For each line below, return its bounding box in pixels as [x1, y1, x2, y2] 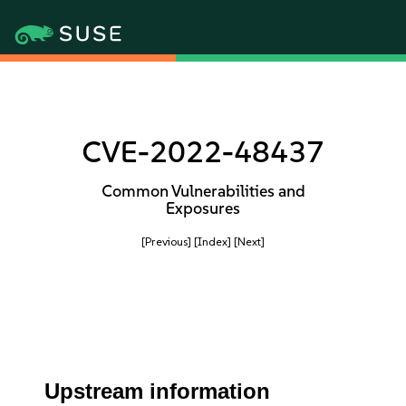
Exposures [166, 198, 240, 218]
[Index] [194, 235, 231, 248]
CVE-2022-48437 [82, 134, 324, 169]
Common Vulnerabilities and [101, 181, 305, 201]
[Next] [234, 235, 265, 248]
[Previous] [141, 235, 191, 248]
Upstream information [44, 379, 271, 403]
